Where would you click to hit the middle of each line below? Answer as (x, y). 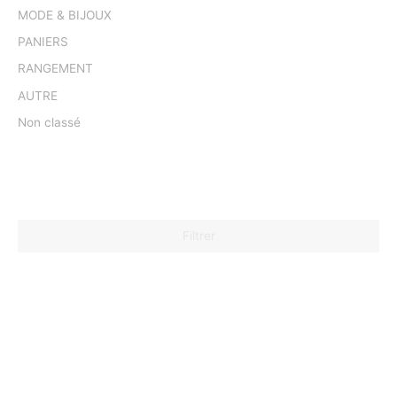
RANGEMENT (55, 69)
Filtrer (198, 235)
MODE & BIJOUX (65, 15)
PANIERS (43, 42)
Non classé (49, 123)
